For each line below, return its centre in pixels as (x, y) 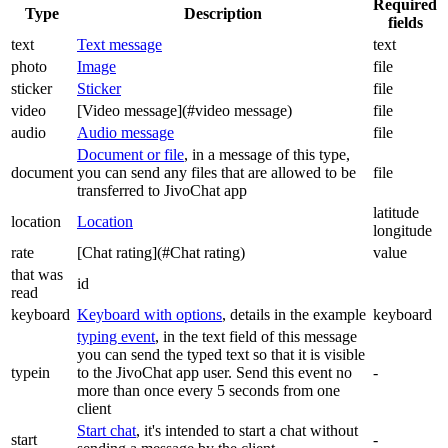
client (94, 409)
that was (37, 275)
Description (223, 14)
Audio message (125, 133)
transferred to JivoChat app (162, 191)
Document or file (130, 155)
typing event (116, 337)
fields (405, 23)
